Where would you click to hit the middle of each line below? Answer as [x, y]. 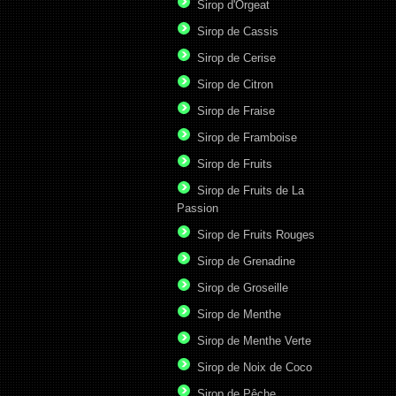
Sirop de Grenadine [246, 262]
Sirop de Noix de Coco [255, 368]
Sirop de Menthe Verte [254, 341]
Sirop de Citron [235, 85]
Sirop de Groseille [243, 288]
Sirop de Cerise [236, 58]
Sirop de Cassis [238, 32]
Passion [198, 209]
